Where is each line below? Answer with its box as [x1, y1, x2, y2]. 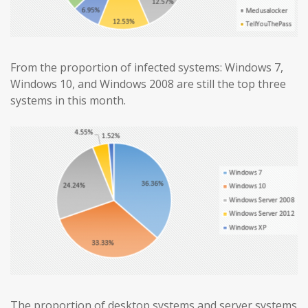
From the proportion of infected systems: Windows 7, [10, 59, 283, 75]
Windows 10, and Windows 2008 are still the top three [10, 76, 286, 91]
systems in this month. [10, 92, 126, 108]
